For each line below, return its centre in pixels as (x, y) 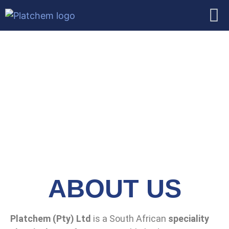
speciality (189, 219)
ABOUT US (114, 189)
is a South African (130, 219)
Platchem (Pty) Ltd (51, 219)
